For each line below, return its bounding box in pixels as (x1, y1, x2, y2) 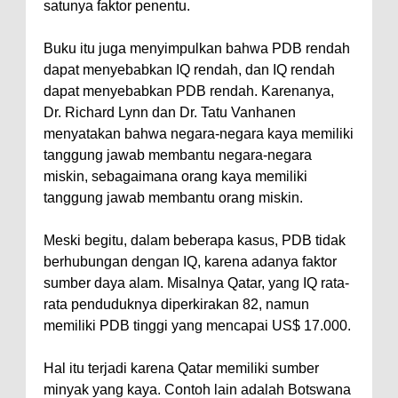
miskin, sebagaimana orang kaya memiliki (44, 169, 307, 184)
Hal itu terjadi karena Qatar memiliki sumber (44, 361, 319, 376)
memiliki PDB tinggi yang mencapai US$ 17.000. (44, 318, 351, 333)
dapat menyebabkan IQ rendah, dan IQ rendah (44, 62, 335, 77)
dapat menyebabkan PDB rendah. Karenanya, (44, 84, 334, 99)
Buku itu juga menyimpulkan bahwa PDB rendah (44, 41, 350, 56)
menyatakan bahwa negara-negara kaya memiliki (44, 126, 354, 141)
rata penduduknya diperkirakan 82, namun (44, 297, 309, 312)
